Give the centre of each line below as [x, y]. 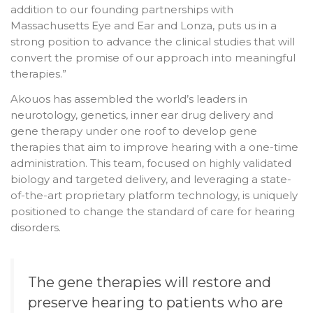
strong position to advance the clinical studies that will [153, 42]
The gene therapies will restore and [150, 282]
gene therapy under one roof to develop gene [134, 131]
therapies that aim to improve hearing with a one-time [154, 147]
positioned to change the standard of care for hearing [153, 211]
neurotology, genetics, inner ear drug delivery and [142, 115]
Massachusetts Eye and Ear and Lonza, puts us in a [144, 26]
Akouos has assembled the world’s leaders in [129, 99]
